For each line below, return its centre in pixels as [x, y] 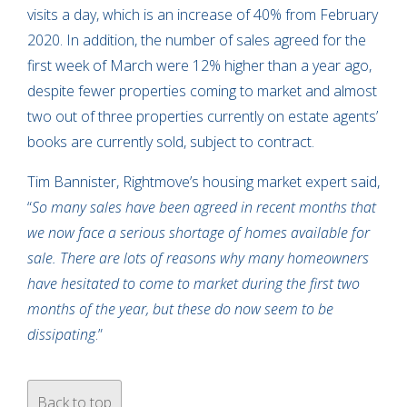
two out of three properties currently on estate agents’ [203, 116]
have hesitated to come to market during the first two [194, 283]
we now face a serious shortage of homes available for [199, 232]
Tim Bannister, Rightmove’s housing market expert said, [203, 181]
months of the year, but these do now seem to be [180, 308]
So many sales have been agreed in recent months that [204, 207]
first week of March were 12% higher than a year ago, [199, 65]
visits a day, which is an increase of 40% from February [203, 14]
